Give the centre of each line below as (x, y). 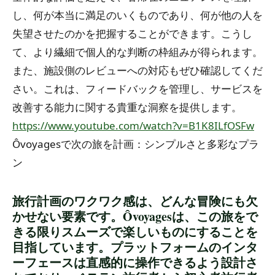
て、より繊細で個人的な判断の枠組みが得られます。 (137, 52)
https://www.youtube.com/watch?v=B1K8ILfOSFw (133, 125)
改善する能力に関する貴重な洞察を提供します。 (127, 107)
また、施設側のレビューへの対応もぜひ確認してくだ (137, 70)
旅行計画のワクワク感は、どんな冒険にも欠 (135, 201)
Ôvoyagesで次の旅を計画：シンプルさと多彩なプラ (136, 144)
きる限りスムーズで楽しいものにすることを (135, 231)
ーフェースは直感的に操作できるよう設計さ (135, 262)
